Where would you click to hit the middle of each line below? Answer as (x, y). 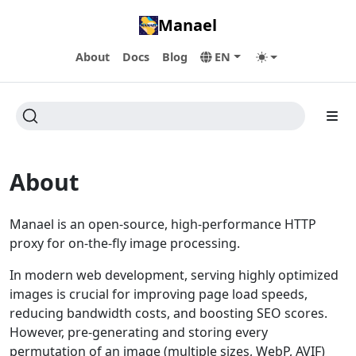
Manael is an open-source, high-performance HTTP (163, 224)
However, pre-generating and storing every (139, 332)
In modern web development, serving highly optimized (174, 275)
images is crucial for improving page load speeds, (159, 294)
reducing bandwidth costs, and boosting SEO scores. (168, 313)
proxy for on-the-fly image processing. (125, 243)
